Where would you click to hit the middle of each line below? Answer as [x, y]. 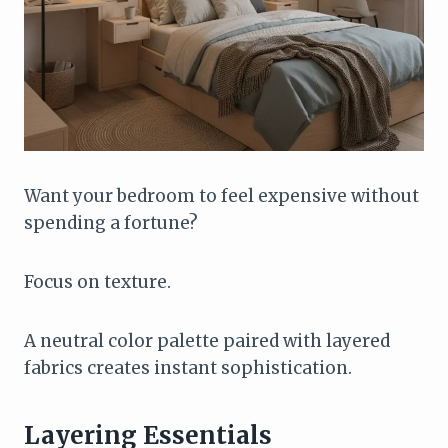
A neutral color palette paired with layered [207, 340]
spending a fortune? [111, 222]
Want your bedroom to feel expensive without [221, 195]
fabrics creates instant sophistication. [188, 367]
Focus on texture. [97, 281]
